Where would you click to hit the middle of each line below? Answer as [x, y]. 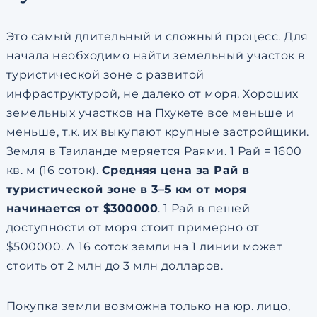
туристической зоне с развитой [105, 75]
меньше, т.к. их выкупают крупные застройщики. [157, 132]
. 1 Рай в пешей [204, 208]
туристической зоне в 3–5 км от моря [126, 189]
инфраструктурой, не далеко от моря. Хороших [152, 94]
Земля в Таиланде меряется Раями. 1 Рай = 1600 [154, 151]
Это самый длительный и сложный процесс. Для [157, 36]
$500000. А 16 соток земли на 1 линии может [144, 247]
